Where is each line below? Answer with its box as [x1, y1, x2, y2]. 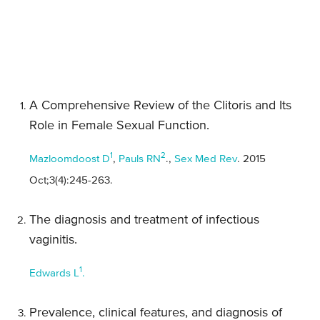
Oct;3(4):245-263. [29, 174, 113, 186]
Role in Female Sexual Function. [29, 119, 209, 132]
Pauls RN [119, 153, 161, 164]
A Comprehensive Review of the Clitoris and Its [29, 99, 291, 112]
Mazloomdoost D [29, 153, 110, 164]
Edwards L [29, 267, 79, 279]
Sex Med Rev [174, 153, 237, 164]
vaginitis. [29, 233, 77, 246]
